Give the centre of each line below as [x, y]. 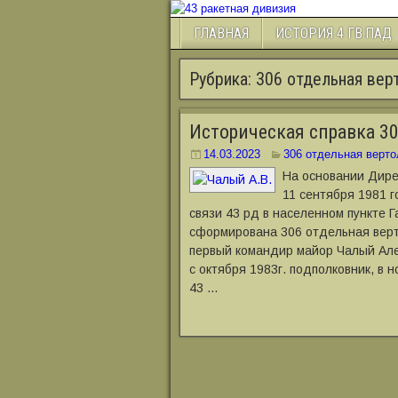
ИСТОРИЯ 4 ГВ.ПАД [334, 33]
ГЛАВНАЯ [221, 33]
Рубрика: [223, 79]
